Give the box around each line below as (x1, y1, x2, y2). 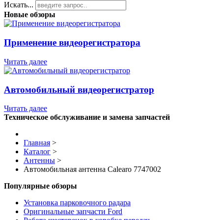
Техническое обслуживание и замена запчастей (4, 113, 170, 122)
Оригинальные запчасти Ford (24, 207, 122, 216)
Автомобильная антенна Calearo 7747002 (24, 165, 161, 174)
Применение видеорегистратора (4, 37, 140, 48)
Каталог (24, 147, 51, 156)
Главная (24, 138, 50, 147)
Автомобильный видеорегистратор (4, 84, 154, 95)
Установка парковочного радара (24, 198, 131, 207)
